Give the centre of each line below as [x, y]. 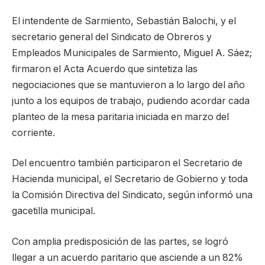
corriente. [33, 132]
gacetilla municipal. [54, 211]
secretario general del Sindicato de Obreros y [112, 37]
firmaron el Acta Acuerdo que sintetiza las [105, 69]
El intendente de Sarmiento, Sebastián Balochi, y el [124, 21]
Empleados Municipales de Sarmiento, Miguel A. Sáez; [132, 53]
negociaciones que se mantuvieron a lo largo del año [128, 85]
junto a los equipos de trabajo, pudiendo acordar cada [131, 101]
